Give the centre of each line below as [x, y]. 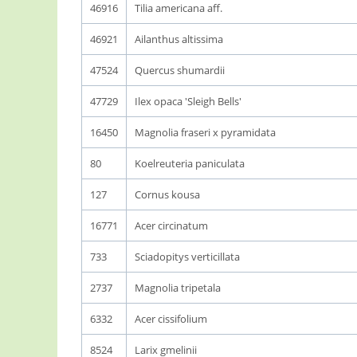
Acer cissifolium [171, 319]
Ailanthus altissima [179, 39]
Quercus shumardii [180, 70]
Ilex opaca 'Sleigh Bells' [188, 101]
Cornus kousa [167, 194]
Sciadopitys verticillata [187, 257]
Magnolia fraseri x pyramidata [205, 132]
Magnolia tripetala [178, 288]
